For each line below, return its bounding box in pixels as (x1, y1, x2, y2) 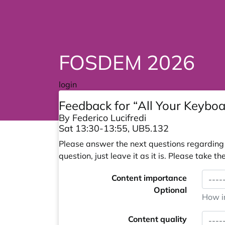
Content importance (111, 173, 187, 183)
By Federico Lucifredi (59, 112, 146, 124)
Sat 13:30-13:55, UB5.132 (59, 123, 169, 134)
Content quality (128, 214, 187, 224)
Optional (154, 185, 187, 195)
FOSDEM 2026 (59, 50, 195, 75)
